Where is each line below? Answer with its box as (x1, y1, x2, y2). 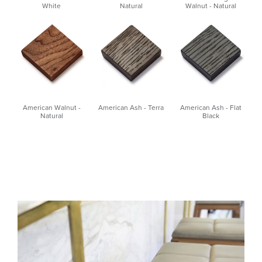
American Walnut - (22, 103, 81, 112)
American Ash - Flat (180, 103, 242, 112)
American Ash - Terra (98, 103, 164, 112)
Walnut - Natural (185, 1, 236, 10)
